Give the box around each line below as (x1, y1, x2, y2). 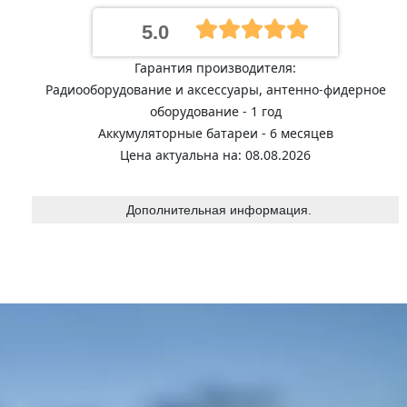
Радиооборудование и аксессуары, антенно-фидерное (45, 81, 386, 98)
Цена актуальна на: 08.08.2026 (120, 146, 311, 164)
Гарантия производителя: (134, 59, 296, 76)
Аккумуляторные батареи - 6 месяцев (97, 124, 333, 142)
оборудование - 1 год (149, 103, 282, 120)
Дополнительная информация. (125, 203, 312, 217)
